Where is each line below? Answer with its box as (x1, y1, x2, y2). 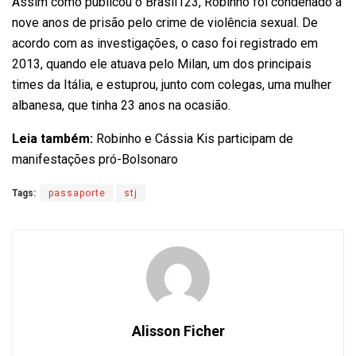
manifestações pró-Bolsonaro (12, 152, 178, 168)
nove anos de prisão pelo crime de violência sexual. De (12, 15, 318, 31)
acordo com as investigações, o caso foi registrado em (12, 36, 318, 52)
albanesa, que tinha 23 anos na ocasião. (12, 98, 230, 114)
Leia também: (12, 131, 96, 147)
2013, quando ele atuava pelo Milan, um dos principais (12, 56, 311, 72)
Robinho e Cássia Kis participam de (96, 131, 293, 147)
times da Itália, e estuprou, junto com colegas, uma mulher (12, 77, 331, 93)
